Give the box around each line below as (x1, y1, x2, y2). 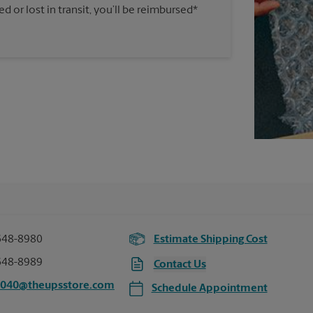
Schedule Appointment (151, 283, 268, 294)
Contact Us (153, 259, 206, 270)
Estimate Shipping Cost (153, 234, 268, 245)
